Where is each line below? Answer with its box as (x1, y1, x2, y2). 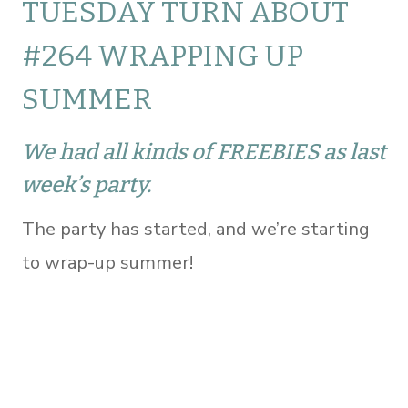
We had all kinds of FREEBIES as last (22, 139, 386, 165)
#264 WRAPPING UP (22, 38, 303, 73)
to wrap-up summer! (22, 250, 193, 275)
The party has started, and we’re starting (22, 217, 370, 241)
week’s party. (22, 172, 151, 198)
